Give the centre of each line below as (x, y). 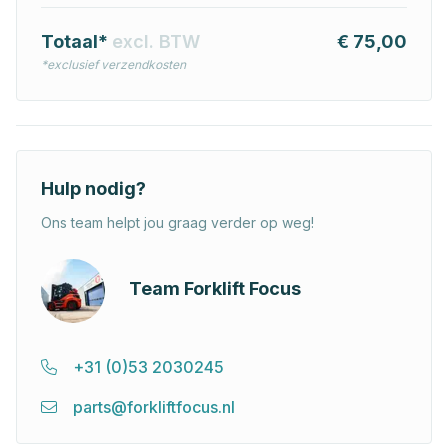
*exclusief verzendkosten (113, 65)
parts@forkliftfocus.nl (154, 407)
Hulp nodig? (93, 189)
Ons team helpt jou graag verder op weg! (177, 223)
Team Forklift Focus (215, 289)
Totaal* (76, 42)
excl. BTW (156, 42)
